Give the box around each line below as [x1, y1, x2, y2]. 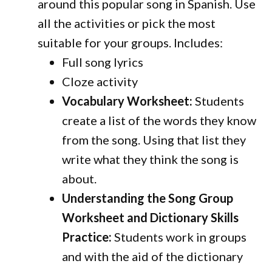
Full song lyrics [62, 55, 144, 69]
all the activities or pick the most [38, 16, 216, 30]
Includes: [174, 35, 223, 50]
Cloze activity [62, 74, 138, 89]
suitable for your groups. [38, 35, 174, 50]
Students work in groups [112, 229, 247, 244]
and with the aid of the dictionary [62, 249, 243, 263]
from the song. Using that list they [62, 132, 246, 147]
